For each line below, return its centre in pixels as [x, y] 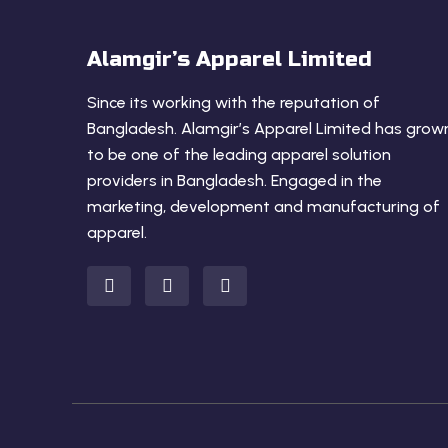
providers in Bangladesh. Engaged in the [234, 180]
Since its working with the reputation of [233, 102]
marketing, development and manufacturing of [263, 206]
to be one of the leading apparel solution [239, 154]
